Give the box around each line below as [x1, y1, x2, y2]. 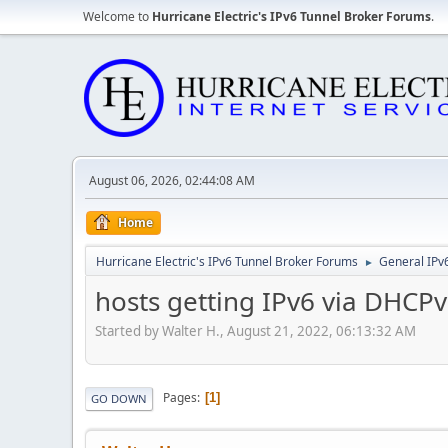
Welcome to [83, 8, 152, 25]
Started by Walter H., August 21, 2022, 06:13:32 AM [95, 321, 416, 340]
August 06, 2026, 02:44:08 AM [89, 172, 255, 189]
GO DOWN [91, 390, 147, 406]
